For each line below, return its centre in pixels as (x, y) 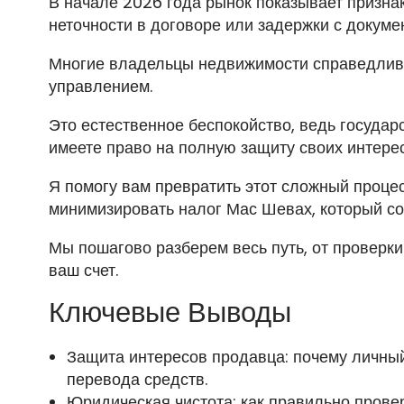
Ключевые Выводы (170, 313)
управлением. (100, 87)
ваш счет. (83, 271)
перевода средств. (137, 380)
